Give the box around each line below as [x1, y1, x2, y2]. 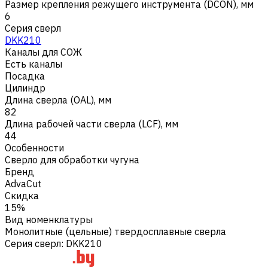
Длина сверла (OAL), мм [5, 93, 111, 106]
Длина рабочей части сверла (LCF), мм [5, 117, 178, 130]
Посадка [5, 69, 45, 82]
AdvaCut [5, 177, 41, 190]
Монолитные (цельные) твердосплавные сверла [5, 225, 226, 237]
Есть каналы [5, 57, 62, 70]
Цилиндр [5, 81, 45, 94]
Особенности [5, 141, 64, 154]
